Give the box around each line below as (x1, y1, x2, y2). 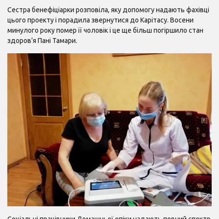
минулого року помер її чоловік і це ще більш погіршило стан (7, 26, 203, 34)
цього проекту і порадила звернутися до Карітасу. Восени (7, 16, 194, 24)
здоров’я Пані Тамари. (7, 36, 77, 44)
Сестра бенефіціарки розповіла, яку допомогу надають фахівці (7, 5, 209, 14)
